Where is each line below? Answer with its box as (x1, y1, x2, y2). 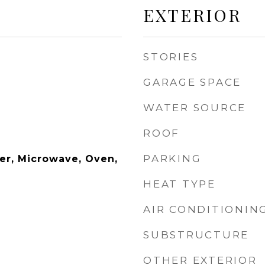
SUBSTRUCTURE (143, 229, 249, 241)
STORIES (143, 51, 199, 63)
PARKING (143, 153, 202, 164)
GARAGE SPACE (143, 76, 241, 88)
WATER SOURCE (143, 102, 246, 114)
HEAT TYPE (143, 178, 216, 190)
